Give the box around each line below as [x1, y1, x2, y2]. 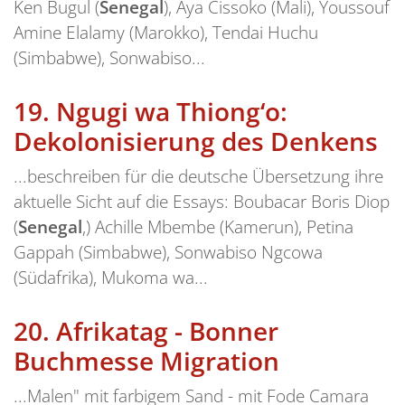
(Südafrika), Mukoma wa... [14, 264, 208, 289]
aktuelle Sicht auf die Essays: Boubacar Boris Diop [14, 188, 390, 213]
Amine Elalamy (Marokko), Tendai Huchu [14, 20, 318, 45]
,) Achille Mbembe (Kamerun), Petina [82, 213, 353, 239]
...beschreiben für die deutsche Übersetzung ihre [14, 163, 383, 188]
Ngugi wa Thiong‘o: [56, 93, 287, 128]
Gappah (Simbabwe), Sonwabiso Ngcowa [14, 239, 323, 264]
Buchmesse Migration [14, 343, 279, 378]
